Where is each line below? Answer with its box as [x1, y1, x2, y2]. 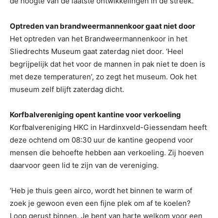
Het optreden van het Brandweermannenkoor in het [10, 34, 187, 44]
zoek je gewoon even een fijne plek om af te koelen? [10, 199, 191, 208]
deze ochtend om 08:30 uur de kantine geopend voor [10, 135, 193, 145]
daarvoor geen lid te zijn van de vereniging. [10, 161, 159, 170]
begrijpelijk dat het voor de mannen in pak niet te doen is [10, 59, 205, 69]
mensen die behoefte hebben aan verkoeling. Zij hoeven [10, 148, 204, 158]
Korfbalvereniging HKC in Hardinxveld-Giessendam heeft [10, 123, 207, 132]
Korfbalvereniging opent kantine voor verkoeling [10, 110, 181, 120]
